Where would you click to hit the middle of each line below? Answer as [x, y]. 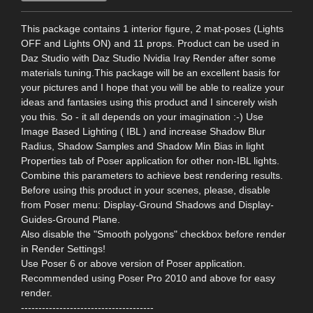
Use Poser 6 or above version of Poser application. [133, 263]
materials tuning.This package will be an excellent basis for [151, 72]
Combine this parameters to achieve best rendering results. [152, 175]
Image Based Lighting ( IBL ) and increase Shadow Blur [143, 131]
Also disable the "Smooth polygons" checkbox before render [153, 234]
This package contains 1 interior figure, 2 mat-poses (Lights [152, 28]
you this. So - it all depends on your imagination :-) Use [142, 116]
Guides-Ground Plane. [71, 219]
